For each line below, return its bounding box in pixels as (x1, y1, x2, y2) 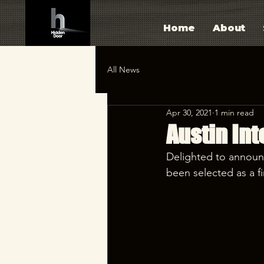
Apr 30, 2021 (166, 107, 212, 118)
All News (107, 64, 140, 75)
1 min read (214, 107, 254, 118)
